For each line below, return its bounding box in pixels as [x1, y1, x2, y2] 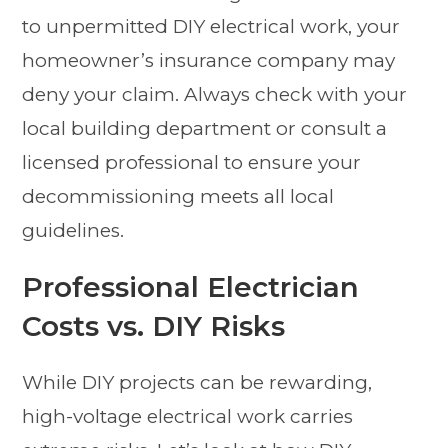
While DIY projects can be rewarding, [22, 370, 373, 394]
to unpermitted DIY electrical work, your [22, 14, 401, 38]
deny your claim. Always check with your [22, 82, 408, 106]
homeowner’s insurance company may [22, 48, 396, 72]
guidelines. [22, 218, 125, 242]
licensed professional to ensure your [22, 150, 362, 174]
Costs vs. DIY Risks [22, 308, 286, 343]
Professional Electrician [22, 269, 360, 304]
